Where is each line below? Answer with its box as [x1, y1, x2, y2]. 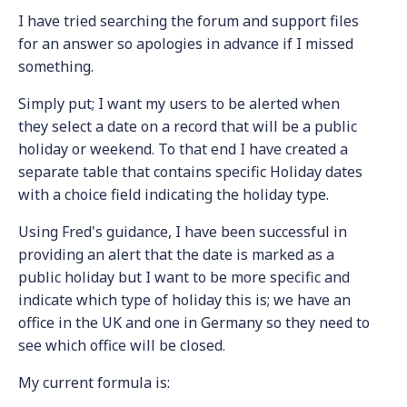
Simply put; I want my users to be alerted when [18, 94, 340, 114]
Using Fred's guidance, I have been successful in [18, 222, 347, 242]
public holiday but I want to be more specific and [18, 267, 350, 287]
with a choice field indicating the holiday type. [18, 184, 329, 204]
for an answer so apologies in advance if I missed [18, 34, 353, 54]
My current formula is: [18, 372, 170, 392]
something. [18, 56, 94, 76]
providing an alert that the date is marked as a [18, 244, 334, 264]
